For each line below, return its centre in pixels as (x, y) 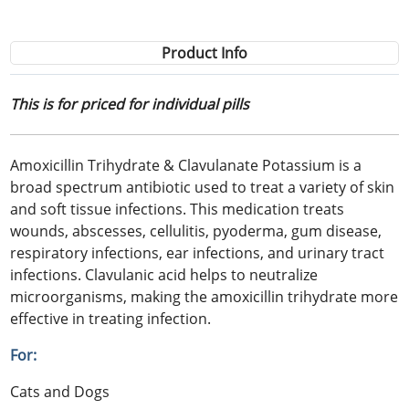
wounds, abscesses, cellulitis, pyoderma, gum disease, (196, 231)
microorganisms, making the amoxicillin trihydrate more (204, 296)
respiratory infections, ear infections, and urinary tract (198, 252)
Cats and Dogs (60, 391)
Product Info (204, 53)
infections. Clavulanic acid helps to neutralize (164, 274)
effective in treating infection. (111, 318)
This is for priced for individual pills (130, 105)
